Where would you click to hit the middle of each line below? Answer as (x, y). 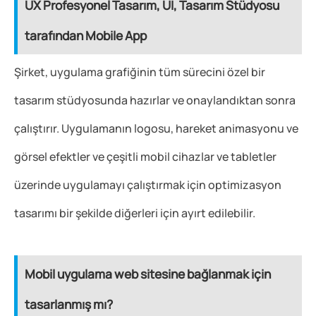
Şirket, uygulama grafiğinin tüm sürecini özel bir (140, 72)
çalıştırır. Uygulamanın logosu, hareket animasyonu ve (156, 129)
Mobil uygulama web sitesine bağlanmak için (148, 274)
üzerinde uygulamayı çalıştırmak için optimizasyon (148, 185)
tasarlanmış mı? (69, 305)
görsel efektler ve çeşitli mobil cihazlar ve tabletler (145, 157)
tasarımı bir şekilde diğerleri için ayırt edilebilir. (135, 213)
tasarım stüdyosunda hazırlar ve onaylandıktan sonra (155, 101)
